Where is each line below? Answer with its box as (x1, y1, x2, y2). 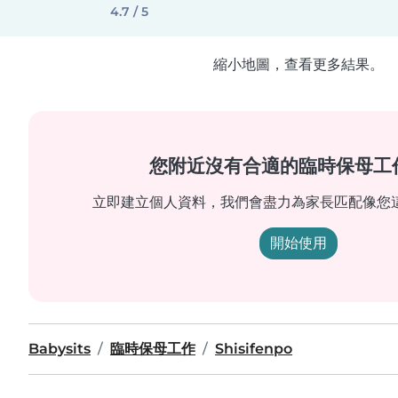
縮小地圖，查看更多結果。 (213, 56, 384, 73)
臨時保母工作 (110, 340, 195, 357)
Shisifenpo (215, 340, 292, 357)
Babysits (28, 340, 91, 357)
